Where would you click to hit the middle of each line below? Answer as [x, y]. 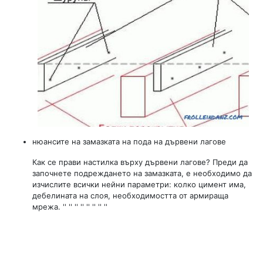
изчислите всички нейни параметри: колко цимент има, [139, 184]
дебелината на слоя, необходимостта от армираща [130, 195]
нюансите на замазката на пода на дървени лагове [129, 141]
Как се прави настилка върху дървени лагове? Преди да [140, 162]
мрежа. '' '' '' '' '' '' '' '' [70, 206]
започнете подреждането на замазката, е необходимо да [142, 173]
